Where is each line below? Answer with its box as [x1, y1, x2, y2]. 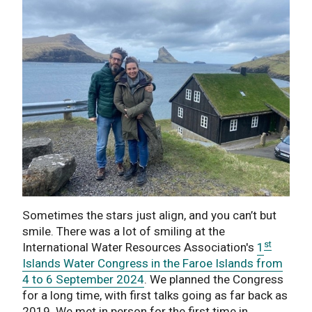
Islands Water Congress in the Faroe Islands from [22, 256, 283, 271]
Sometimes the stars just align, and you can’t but [22, 208, 276, 223]
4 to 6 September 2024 [22, 272, 144, 287]
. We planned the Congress [144, 272, 283, 287]
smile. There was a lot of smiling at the [22, 224, 225, 239]
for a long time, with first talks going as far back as [22, 288, 288, 303]
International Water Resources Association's [22, 240, 257, 255]
